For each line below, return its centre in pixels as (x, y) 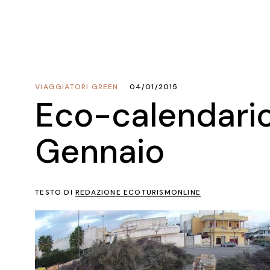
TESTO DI (55, 192)
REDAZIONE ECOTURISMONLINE (138, 192)
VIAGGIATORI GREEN (77, 87)
